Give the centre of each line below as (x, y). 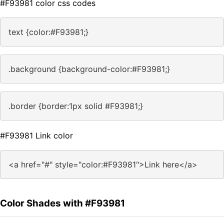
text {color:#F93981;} (48, 32)
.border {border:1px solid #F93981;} (76, 106)
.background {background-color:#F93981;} (89, 69)
